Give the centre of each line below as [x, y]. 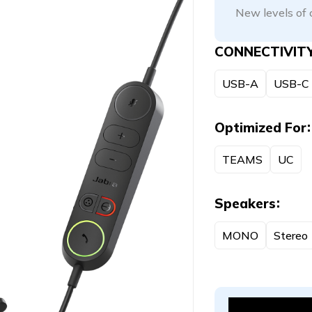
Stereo [290, 235]
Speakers [245, 203]
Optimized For [260, 127]
